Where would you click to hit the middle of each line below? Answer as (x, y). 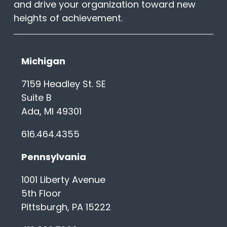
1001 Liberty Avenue (63, 180)
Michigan (43, 61)
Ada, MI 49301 (51, 111)
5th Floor (41, 194)
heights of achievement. (68, 18)
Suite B (36, 98)
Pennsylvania (53, 157)
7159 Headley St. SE (63, 84)
